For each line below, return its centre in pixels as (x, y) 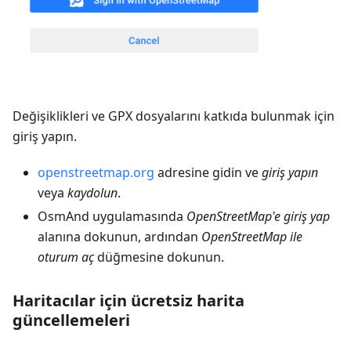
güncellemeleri (71, 320)
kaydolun (92, 192)
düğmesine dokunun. (159, 257)
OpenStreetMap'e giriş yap (258, 216)
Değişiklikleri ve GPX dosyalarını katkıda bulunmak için (174, 116)
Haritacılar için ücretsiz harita (128, 300)
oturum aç (66, 257)
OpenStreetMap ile (252, 236)
